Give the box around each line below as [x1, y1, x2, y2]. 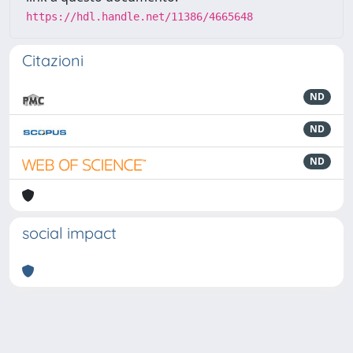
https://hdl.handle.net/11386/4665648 [26, 10, 253, 23]
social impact [22, 223, 117, 243]
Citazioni [22, 50, 84, 70]
